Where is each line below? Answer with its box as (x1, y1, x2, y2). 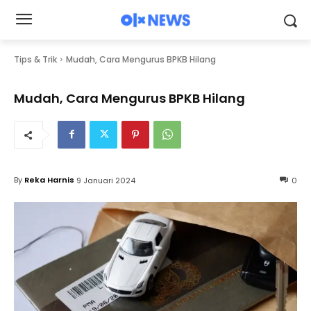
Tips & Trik (14, 53, 57, 65)
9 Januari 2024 (76, 174, 135, 186)
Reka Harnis (24, 174, 74, 186)
